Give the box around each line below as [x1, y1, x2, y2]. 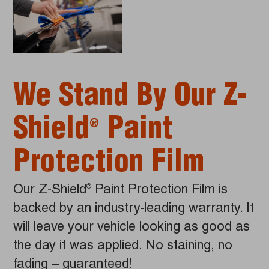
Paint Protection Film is [91, 184, 228, 198]
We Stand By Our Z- [13, 83, 247, 114]
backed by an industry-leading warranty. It [13, 202, 255, 216]
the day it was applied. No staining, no [13, 240, 233, 253]
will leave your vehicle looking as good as [13, 221, 250, 235]
